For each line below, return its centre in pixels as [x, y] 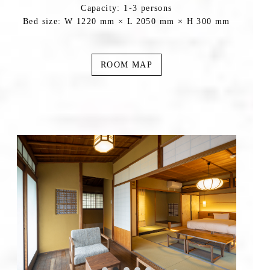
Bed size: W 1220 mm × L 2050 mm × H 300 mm [127, 21]
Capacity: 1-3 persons [127, 8]
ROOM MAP [127, 65]
